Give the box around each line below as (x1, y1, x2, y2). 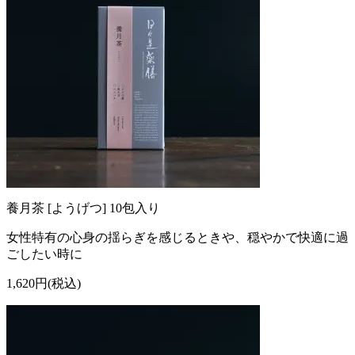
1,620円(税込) (6, 276, 81, 290)
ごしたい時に (6, 246, 82, 261)
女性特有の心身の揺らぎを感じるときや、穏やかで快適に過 (6, 230, 349, 244)
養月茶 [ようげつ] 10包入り (6, 200, 160, 215)
